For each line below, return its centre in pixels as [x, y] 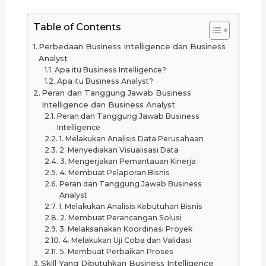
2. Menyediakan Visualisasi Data [119, 150]
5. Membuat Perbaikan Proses [116, 251]
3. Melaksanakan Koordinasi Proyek [126, 229]
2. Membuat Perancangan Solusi [121, 217]
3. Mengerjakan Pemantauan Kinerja [128, 161]
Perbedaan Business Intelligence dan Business [132, 46]
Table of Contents [77, 26]
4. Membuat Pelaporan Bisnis [114, 172]
